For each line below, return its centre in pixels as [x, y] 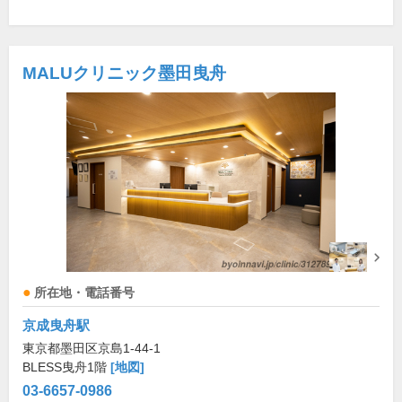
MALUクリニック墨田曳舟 [124, 74]
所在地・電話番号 [84, 293]
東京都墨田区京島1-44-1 [92, 349]
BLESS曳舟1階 [66, 367]
